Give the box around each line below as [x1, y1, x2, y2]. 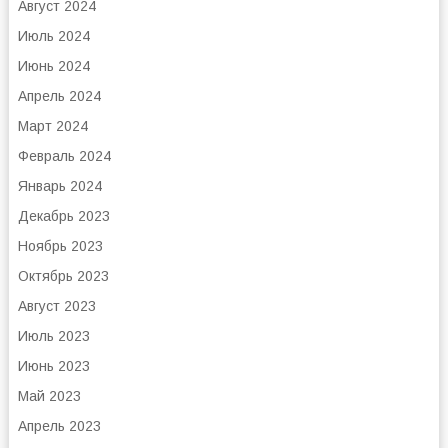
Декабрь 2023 [17, 208, 110, 224]
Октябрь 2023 [17, 268, 109, 284]
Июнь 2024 [17, 58, 90, 74]
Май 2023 [17, 388, 81, 404]
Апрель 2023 [17, 418, 101, 434]
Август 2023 [17, 298, 96, 314]
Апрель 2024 [17, 88, 101, 104]
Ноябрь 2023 [17, 238, 103, 254]
